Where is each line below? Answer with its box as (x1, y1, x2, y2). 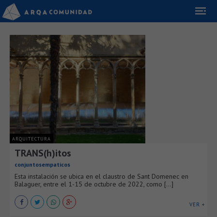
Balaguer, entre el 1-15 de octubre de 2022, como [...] (15, 180, 173, 188)
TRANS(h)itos (15, 147, 71, 159)
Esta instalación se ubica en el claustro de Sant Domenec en (15, 172, 188, 181)
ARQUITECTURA (12, 136, 51, 142)
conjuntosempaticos (15, 161, 70, 168)
